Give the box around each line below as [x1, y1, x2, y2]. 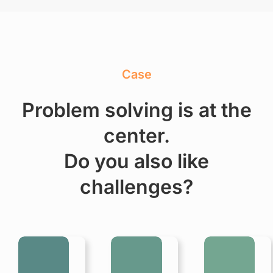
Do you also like [64, 149, 209, 173]
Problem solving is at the [21, 97, 252, 122]
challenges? [80, 174, 193, 199]
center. [103, 123, 170, 147]
